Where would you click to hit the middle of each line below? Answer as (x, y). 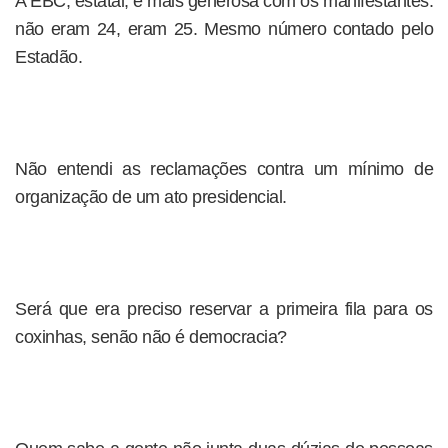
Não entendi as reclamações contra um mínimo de (224, 169)
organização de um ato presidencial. (151, 197)
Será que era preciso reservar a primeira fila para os (224, 309)
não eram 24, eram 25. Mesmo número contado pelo (224, 29)
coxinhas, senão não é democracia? (151, 337)
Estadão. (48, 57)
